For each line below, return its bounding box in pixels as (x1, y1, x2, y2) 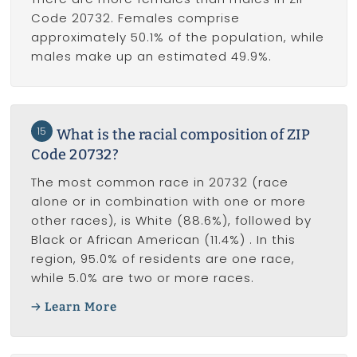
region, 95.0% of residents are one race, (30, 249, 295, 267)
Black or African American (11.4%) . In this (30, 230, 296, 248)
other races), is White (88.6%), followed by (30, 211, 312, 229)
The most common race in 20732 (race (30, 173, 288, 190)
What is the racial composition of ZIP (56, 125, 310, 143)
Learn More (45, 300, 117, 315)
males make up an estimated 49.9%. (30, 48, 272, 65)
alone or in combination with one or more (30, 192, 306, 210)
